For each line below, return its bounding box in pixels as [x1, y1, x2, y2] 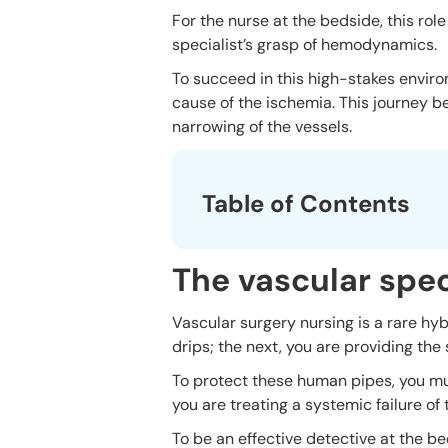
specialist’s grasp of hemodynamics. [172, 33, 437, 55]
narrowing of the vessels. [172, 115, 352, 137]
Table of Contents [202, 187, 410, 219]
